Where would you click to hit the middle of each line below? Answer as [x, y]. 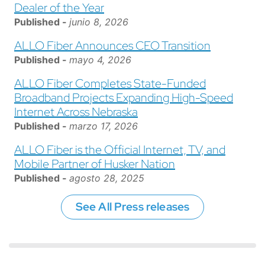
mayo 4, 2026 [100, 60]
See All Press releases [132, 207]
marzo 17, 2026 [104, 126]
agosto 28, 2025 [107, 178]
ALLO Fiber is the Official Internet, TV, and [120, 150]
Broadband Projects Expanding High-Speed [124, 98]
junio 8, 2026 [99, 22]
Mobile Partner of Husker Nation [95, 164]
